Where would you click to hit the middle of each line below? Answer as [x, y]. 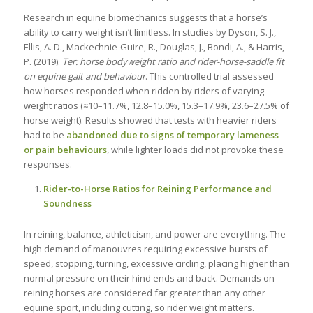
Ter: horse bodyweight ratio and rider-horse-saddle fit [173, 61]
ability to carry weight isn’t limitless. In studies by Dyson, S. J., [150, 32]
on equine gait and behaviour [84, 76]
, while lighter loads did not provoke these [195, 149]
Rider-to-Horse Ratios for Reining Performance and [157, 188]
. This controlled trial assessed [209, 76]
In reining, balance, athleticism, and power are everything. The [154, 234]
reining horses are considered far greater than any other [144, 292]
